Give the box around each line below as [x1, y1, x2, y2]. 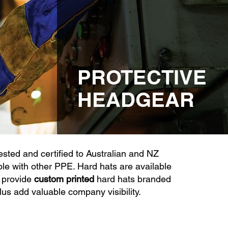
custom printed [34, 174, 94, 184]
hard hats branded [94, 174, 171, 184]
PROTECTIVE [77, 65, 207, 89]
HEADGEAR [77, 88, 194, 111]
